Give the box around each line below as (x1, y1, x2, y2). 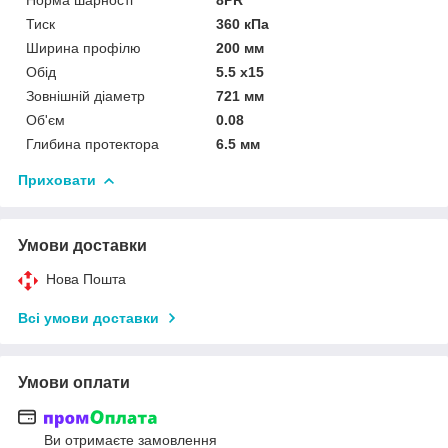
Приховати (18, 171, 96, 188)
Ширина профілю (26, 39, 141, 56)
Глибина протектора (26, 135, 159, 152)
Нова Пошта (46, 270, 126, 287)
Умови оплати (18, 373, 130, 391)
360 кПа (216, 15, 270, 32)
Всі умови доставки (18, 309, 159, 326)
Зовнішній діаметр (26, 87, 145, 104)
